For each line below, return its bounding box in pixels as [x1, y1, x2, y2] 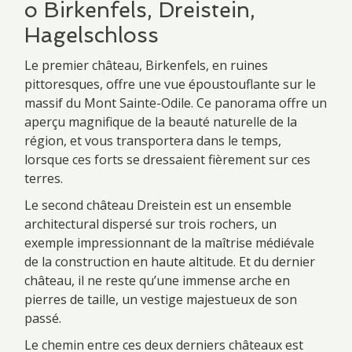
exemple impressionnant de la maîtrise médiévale [24, 233, 314, 251]
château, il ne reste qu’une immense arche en [24, 271, 290, 289]
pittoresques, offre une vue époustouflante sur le [24, 75, 316, 93]
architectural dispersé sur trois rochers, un [24, 214, 277, 233]
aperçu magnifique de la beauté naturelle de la [24, 112, 297, 130]
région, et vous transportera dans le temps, [24, 131, 281, 149]
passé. [24, 309, 61, 327]
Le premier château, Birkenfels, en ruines [24, 56, 268, 74]
